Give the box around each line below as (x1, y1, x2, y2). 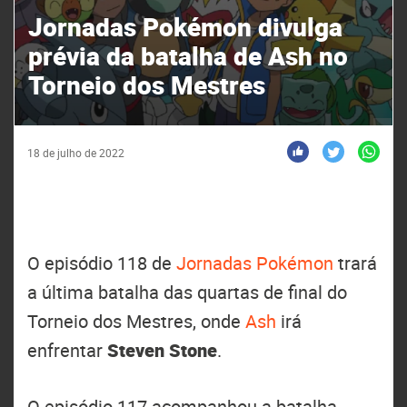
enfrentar (27, 338, 107, 362)
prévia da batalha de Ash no (28, 38, 348, 73)
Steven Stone (107, 338, 217, 362)
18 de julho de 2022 (27, 145, 124, 160)
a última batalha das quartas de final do (27, 280, 347, 304)
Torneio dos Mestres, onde (27, 309, 245, 333)
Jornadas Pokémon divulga (28, 9, 342, 44)
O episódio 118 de (27, 251, 176, 275)
